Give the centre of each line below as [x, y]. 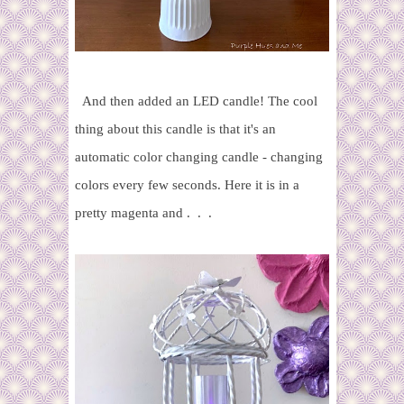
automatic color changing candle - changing [199, 157]
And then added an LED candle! [173, 101]
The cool [293, 101]
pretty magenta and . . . [143, 213]
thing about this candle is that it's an [175, 129]
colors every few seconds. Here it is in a [187, 185]
